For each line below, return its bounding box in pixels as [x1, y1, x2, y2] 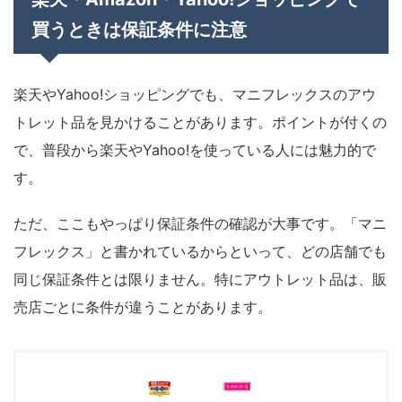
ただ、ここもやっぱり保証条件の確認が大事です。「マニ [13, 214, 387, 232]
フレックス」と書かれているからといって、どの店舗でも [13, 241, 387, 260]
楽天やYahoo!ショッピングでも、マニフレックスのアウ [13, 84, 376, 103]
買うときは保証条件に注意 [31, 18, 247, 40]
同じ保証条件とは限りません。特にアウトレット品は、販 [13, 269, 387, 288]
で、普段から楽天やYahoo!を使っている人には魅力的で [13, 140, 376, 159]
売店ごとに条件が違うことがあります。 [13, 297, 272, 316]
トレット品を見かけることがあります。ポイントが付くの [13, 112, 387, 131]
